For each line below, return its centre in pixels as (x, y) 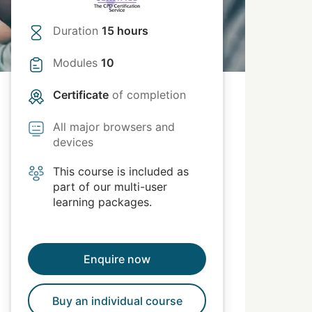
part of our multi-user (110, 187)
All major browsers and (114, 127)
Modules (77, 63)
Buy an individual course (117, 301)
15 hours (125, 31)
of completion (147, 95)
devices (73, 142)
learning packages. (102, 202)
